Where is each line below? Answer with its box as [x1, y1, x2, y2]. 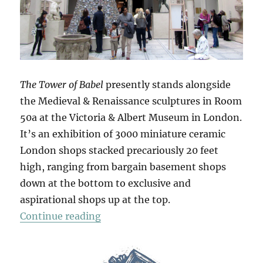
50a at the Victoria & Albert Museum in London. [20, 112, 242, 124]
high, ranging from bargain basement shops [20, 161, 227, 173]
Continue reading [20, 210, 102, 222]
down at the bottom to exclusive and [20, 177, 191, 190]
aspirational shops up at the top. [20, 194, 171, 206]
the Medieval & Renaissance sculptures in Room [20, 95, 242, 107]
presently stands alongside [103, 79, 231, 91]
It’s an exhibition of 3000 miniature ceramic [20, 128, 226, 140]
